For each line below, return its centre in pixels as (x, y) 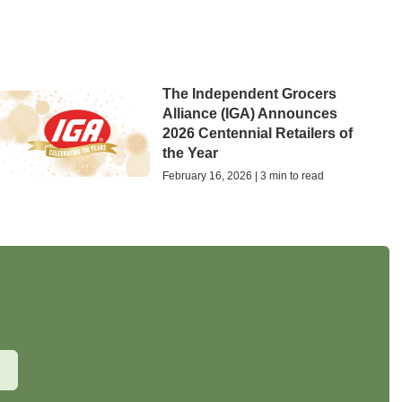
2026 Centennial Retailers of (257, 133)
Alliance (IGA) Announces (249, 113)
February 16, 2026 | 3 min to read (243, 175)
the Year (192, 153)
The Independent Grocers (249, 93)
